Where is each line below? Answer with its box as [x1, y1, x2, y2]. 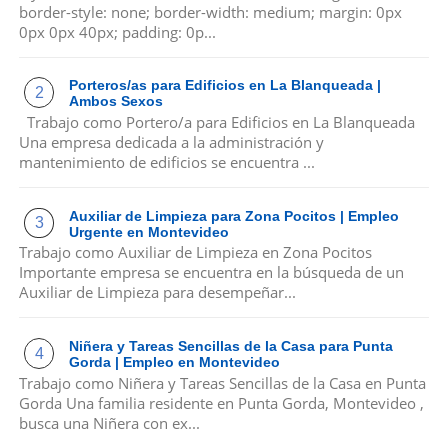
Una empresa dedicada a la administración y [18, 131, 324, 152]
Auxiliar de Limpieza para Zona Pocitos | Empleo [69, 207, 400, 224]
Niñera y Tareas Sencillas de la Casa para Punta [69, 337, 394, 354]
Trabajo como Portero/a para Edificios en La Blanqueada [18, 111, 415, 132]
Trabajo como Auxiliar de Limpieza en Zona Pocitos [18, 242, 372, 263]
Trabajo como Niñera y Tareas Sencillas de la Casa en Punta [18, 372, 426, 393]
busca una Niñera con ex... [18, 412, 200, 433]
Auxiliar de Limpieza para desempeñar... [18, 282, 296, 303]
